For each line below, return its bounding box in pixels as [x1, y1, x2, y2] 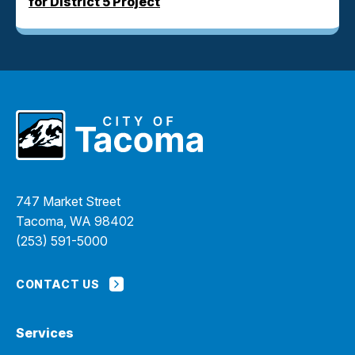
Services [16, 324, 74, 341]
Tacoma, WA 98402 [16, 213, 134, 230]
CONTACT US [16, 277, 100, 291]
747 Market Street [16, 193, 120, 210]
